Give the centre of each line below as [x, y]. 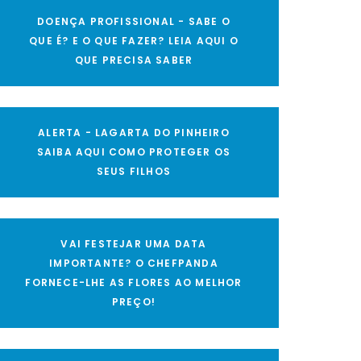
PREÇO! [134, 302]
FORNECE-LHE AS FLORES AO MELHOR [134, 282]
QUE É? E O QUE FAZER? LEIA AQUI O [134, 41]
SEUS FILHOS [134, 171]
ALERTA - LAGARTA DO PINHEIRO [134, 133]
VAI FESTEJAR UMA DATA [134, 244]
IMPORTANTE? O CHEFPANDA [134, 263]
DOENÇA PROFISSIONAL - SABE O [134, 21]
